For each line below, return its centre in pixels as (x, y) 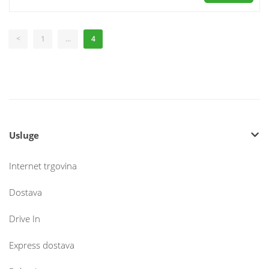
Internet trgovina (43, 166)
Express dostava (42, 245)
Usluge (24, 135)
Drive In (25, 219)
